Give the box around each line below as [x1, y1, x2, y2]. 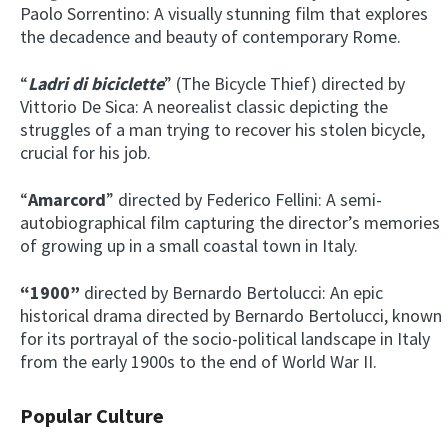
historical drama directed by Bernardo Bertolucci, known [20, 304, 442, 328]
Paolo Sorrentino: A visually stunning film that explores [20, 2, 428, 26]
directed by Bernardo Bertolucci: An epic [84, 281, 383, 305]
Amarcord [28, 188, 106, 212]
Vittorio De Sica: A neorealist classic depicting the [20, 95, 388, 119]
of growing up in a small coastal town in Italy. [20, 234, 358, 258]
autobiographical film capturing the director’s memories [20, 211, 440, 235]
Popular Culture [20, 403, 164, 430]
